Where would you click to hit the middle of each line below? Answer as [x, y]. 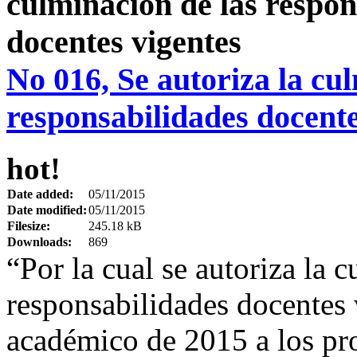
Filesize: [29, 226]
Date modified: [47, 210]
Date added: [40, 194]
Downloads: [39, 241]
